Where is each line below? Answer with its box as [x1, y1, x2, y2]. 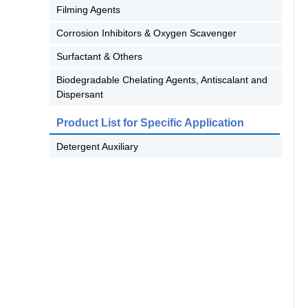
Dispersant [56, 89, 103, 100]
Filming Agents [56, 4, 120, 15]
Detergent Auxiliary [56, 141, 138, 152]
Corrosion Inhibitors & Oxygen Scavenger [56, 27, 236, 38]
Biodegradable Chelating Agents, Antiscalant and [56, 74, 267, 85]
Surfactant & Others [56, 51, 142, 62]
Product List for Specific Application [56, 117, 244, 129]
